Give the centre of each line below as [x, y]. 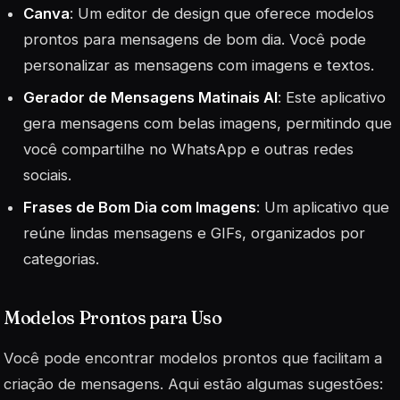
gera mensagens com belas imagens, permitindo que [208, 123]
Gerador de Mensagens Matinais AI [151, 97]
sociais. [48, 175]
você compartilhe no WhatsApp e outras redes [189, 149]
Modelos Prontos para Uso [113, 318]
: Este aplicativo [332, 97]
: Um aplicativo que [323, 208]
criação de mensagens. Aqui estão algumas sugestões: [193, 384]
